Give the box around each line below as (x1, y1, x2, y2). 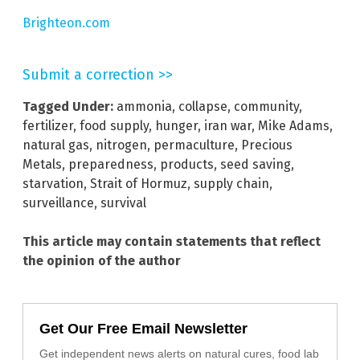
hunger (155, 118, 198, 134)
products (160, 157, 214, 173)
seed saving (220, 157, 291, 173)
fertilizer (22, 118, 73, 134)
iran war (204, 118, 252, 134)
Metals (22, 157, 62, 173)
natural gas (22, 137, 89, 153)
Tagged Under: (22, 99, 113, 115)
